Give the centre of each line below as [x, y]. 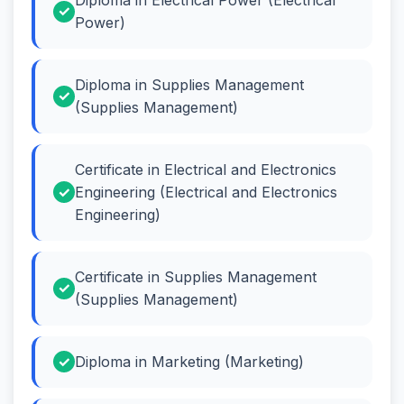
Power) [100, 22]
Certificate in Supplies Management [196, 276]
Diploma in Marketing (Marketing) [189, 361]
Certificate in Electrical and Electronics [206, 169]
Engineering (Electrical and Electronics [206, 192]
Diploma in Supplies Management [189, 84]
